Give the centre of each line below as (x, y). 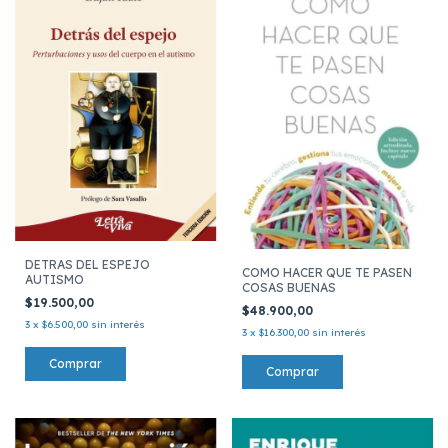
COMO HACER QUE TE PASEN (326, 272)
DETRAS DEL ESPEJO (87, 265)
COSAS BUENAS (288, 287)
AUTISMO (54, 280)
